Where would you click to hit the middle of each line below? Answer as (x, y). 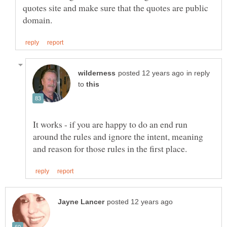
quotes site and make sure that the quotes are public (116, 8)
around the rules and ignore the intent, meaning (118, 137)
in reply (198, 73)
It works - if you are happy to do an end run (110, 124)
